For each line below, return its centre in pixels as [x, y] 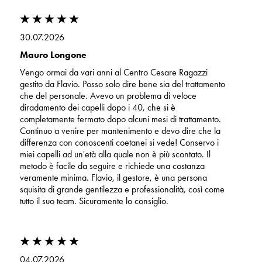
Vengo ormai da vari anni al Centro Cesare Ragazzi [113, 72]
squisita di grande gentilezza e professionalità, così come [122, 189]
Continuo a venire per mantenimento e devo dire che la [120, 130]
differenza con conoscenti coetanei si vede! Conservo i [119, 142]
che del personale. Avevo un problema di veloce [108, 95]
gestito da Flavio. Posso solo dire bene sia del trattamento [122, 84]
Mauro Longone [53, 54]
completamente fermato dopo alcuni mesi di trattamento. [120, 119]
